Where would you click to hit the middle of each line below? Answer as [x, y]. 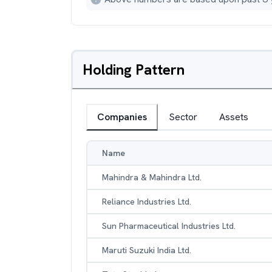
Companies [122, 117]
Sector [183, 117]
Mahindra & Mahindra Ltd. [152, 177]
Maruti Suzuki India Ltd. [147, 250]
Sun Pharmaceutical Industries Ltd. [169, 226]
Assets [234, 117]
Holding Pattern [134, 70]
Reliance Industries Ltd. [147, 202]
